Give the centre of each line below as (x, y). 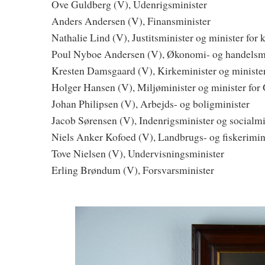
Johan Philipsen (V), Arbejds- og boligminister (151, 104)
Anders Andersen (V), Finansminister (131, 21)
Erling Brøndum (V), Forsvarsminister (133, 170)
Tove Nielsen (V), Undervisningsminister (138, 153)
